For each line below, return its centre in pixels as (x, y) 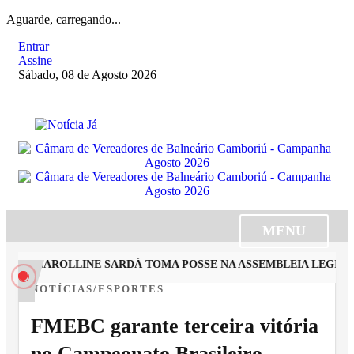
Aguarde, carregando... (64, 19)
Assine (35, 60)
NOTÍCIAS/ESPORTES (98, 289)
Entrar (34, 46)
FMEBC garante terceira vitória (175, 326)
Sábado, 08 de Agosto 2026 (87, 75)
